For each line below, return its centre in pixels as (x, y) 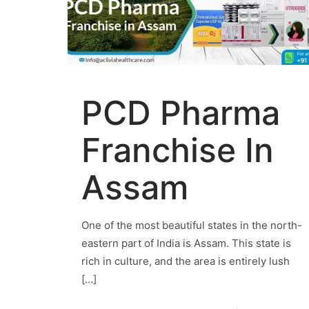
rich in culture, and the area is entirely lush (186, 261)
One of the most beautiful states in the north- (192, 226)
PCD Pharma (181, 113)
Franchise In (178, 150)
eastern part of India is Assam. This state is (187, 243)
